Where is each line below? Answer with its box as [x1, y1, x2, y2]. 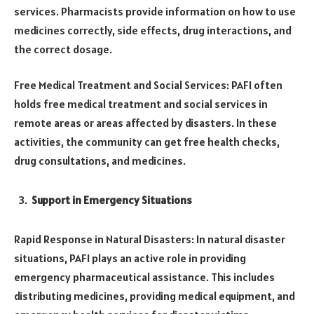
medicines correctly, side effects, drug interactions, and [14, 22, 292, 37]
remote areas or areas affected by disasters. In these [14, 116, 277, 130]
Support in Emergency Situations [32, 193, 192, 207]
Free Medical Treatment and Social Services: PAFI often [14, 78, 282, 93]
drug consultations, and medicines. [14, 153, 186, 168]
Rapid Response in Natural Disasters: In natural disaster [14, 231, 285, 246]
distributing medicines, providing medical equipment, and [14, 288, 295, 303]
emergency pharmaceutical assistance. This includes [14, 269, 275, 284]
